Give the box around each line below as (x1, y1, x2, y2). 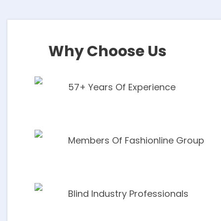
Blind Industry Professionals (68, 187, 188, 200)
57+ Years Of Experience (68, 81, 176, 93)
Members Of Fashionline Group (68, 134, 204, 147)
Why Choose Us (48, 41, 167, 62)
